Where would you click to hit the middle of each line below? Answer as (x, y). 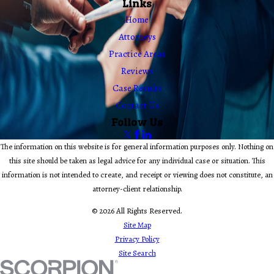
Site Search (137, 253)
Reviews (137, 71)
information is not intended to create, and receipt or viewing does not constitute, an (137, 174)
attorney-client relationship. (137, 188)
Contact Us (137, 105)
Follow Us (137, 122)
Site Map (137, 224)
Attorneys (137, 37)
